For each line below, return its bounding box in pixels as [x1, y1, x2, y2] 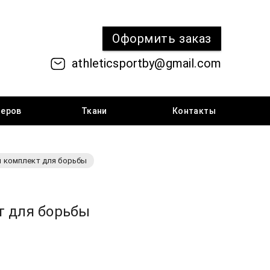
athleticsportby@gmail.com [72, 56, 221, 71]
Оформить [112, 31, 176, 46]
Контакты [172, 105, 216, 116]
